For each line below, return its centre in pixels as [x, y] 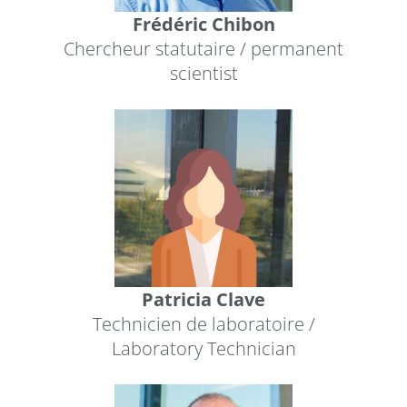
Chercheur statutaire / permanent [203, 49]
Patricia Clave [203, 300]
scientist [203, 74]
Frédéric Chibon [203, 25]
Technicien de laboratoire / [203, 324]
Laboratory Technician [203, 349]
